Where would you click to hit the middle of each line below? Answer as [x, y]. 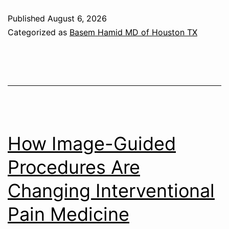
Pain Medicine [68, 214]
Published [28, 18]
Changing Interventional [111, 190]
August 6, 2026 [77, 18]
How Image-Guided [92, 143]
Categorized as [39, 32]
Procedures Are [74, 167]
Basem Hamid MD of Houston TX [133, 32]
